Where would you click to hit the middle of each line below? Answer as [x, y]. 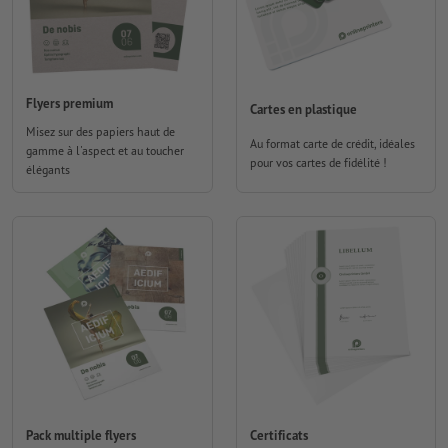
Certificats [278, 436]
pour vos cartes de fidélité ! [318, 163]
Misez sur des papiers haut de [100, 131]
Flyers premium [69, 103]
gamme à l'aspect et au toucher [105, 150]
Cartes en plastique [303, 110]
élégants [48, 169]
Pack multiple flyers [81, 436]
